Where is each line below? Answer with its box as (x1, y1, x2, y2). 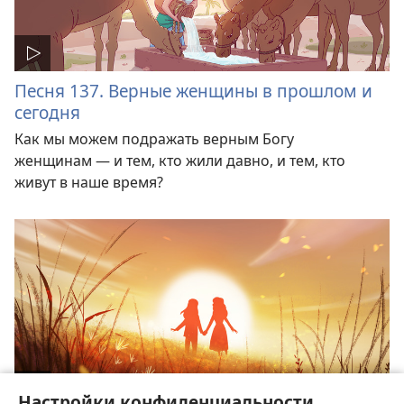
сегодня (14, 100, 80, 125)
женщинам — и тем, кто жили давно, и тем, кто (14, 151, 345, 171)
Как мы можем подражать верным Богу (14, 129, 294, 150)
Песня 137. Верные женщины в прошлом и (14, 78, 372, 104)
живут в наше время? (14, 172, 163, 193)
